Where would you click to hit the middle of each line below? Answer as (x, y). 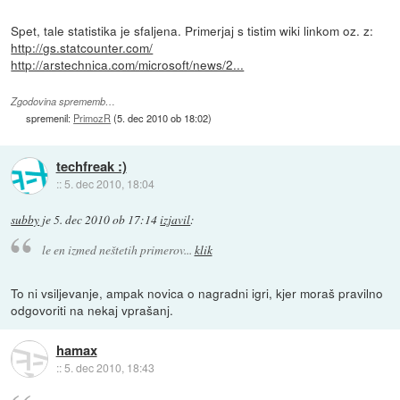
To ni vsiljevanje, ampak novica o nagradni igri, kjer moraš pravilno (197, 292)
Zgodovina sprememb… (63, 102)
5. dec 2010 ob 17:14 (106, 220)
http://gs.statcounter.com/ (82, 47)
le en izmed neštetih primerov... (118, 249)
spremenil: (50, 118)
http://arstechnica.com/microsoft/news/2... (128, 64)
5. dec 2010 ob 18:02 (163, 118)
